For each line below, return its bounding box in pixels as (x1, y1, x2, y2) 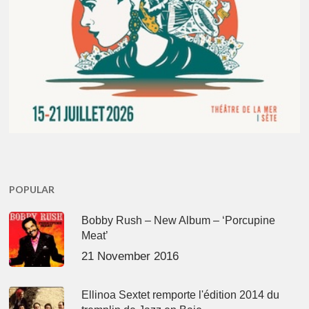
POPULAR (9, 183, 55, 195)
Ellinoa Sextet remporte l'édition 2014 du (81, 288, 280, 301)
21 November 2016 (81, 249, 179, 263)
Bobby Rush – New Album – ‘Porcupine (81, 214, 276, 226)
